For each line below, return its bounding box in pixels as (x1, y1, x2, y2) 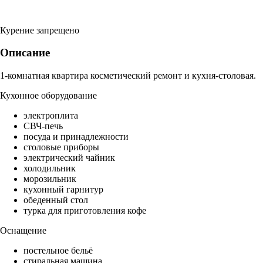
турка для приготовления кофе (23, 205, 146, 216)
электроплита (23, 110, 78, 121)
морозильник (23, 174, 76, 184)
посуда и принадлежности (23, 131, 129, 142)
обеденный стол (23, 195, 88, 205)
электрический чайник (23, 153, 115, 163)
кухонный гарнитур (23, 184, 103, 195)
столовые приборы (23, 142, 99, 153)
